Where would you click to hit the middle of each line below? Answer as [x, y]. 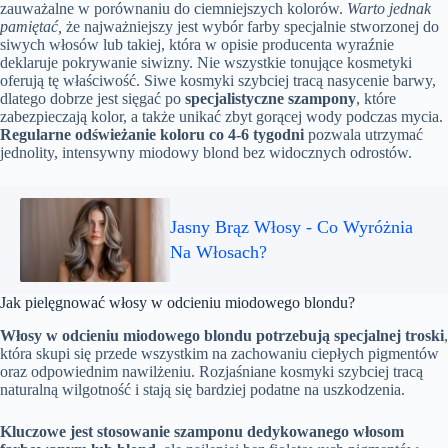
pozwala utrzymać [363, 135]
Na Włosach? [218, 252]
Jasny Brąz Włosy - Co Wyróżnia [291, 227]
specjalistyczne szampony [270, 99]
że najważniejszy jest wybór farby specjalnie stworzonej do [250, 27]
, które [376, 99]
